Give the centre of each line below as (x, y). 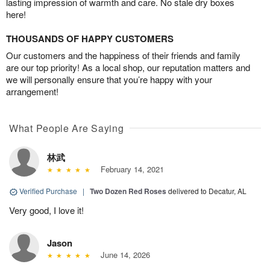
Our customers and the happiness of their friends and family (123, 55)
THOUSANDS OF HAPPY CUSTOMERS (90, 39)
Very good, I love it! (46, 210)
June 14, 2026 (123, 255)
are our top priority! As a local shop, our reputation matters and (128, 67)
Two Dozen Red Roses (128, 191)
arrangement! (32, 92)
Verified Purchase (48, 191)
